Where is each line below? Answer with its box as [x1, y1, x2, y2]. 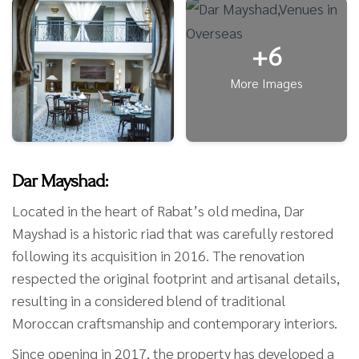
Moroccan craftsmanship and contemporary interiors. [12, 313, 337, 332]
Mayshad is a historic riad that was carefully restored [12, 223, 333, 242]
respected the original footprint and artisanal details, [12, 268, 340, 287]
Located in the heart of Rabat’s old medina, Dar [12, 200, 305, 220]
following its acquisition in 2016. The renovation [12, 245, 305, 264]
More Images [229, 74, 303, 91]
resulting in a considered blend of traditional [12, 290, 286, 309]
